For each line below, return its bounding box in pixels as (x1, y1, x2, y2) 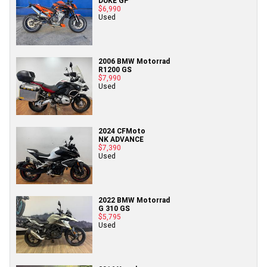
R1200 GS (98, 65, 132, 74)
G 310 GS (98, 203, 130, 213)
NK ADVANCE (98, 134, 144, 144)
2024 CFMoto (98, 126, 145, 135)
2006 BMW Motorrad (98, 57, 170, 66)
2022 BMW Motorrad (98, 195, 170, 204)
